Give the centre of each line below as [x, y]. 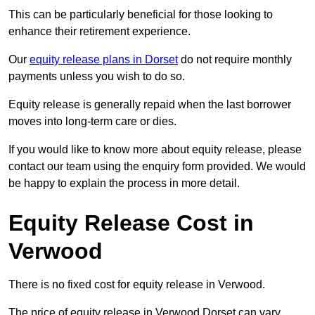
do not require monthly [235, 60]
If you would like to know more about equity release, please [155, 150]
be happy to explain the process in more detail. [124, 184]
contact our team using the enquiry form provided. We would [157, 167]
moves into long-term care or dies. [92, 122]
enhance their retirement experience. [99, 32]
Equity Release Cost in [131, 223]
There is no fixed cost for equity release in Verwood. [137, 285]
